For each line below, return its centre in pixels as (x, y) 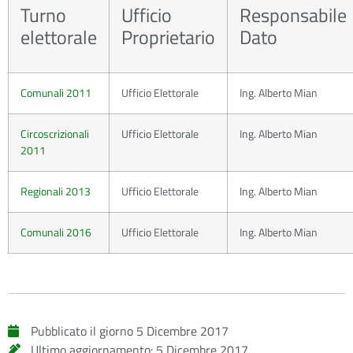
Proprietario (168, 37)
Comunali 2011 (56, 93)
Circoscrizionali (55, 134)
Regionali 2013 (56, 191)
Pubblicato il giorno (82, 331)
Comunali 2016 (56, 232)
